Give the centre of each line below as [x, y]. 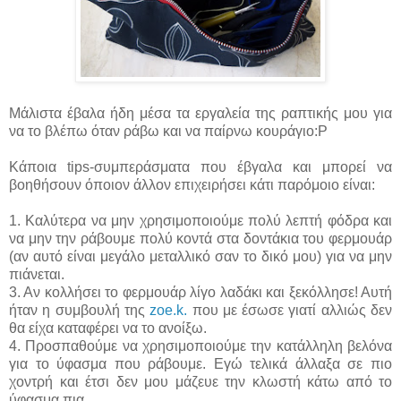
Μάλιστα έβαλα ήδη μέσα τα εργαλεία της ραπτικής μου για [200, 114]
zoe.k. [169, 311]
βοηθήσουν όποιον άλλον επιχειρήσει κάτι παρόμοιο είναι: [192, 185]
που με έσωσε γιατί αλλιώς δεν [290, 311]
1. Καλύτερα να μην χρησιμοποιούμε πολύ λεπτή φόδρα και [200, 221]
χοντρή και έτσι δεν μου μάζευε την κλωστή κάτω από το [200, 382]
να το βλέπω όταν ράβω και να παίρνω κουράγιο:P [168, 132]
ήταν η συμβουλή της [80, 311]
